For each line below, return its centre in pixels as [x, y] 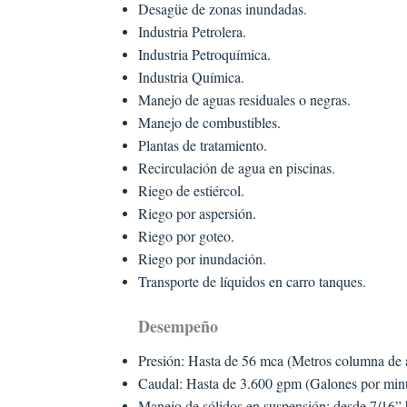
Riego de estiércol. [191, 190]
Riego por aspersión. [197, 213]
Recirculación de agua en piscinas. [236, 167]
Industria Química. [191, 76]
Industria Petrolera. [192, 31]
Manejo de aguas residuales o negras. [244, 99]
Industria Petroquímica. [204, 54]
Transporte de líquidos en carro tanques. [252, 281]
